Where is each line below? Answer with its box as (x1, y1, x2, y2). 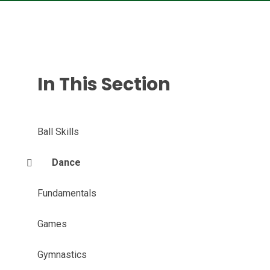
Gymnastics (37, 249, 87, 260)
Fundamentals (37, 187, 96, 199)
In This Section (37, 72, 171, 97)
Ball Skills (37, 126, 79, 137)
